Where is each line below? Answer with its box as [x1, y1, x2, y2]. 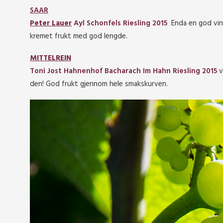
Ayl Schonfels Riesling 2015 [72, 17, 167, 29]
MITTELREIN [30, 52, 71, 64]
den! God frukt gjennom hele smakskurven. [30, 78, 168, 90]
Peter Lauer [30, 17, 72, 29]
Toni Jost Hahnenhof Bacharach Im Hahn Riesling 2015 [30, 65, 217, 77]
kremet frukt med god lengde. [30, 30, 127, 42]
